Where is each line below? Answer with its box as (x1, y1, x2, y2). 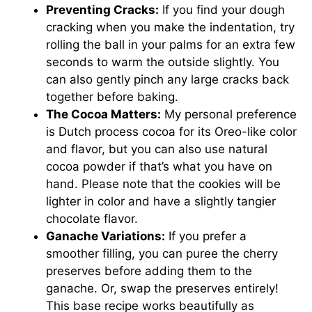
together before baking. (46, 89, 179, 104)
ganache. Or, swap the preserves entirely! (46, 281, 279, 295)
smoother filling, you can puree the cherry (46, 246, 279, 260)
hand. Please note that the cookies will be (46, 176, 281, 191)
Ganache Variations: (46, 228, 166, 243)
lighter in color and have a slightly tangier (46, 194, 276, 208)
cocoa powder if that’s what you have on (46, 159, 273, 173)
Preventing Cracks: (46, 2, 159, 17)
